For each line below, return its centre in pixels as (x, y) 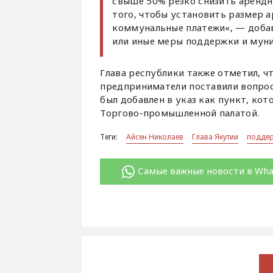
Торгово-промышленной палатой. (180, 113)
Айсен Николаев (155, 137)
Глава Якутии (215, 137)
